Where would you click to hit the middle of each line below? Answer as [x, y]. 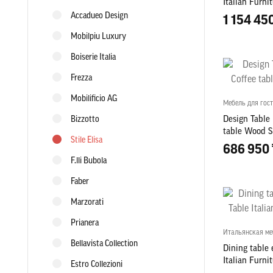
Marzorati [87, 203]
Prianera [84, 223]
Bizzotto [85, 120]
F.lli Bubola [88, 161]
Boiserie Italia [93, 58]
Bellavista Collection [104, 244]
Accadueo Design [99, 16]
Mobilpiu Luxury [98, 37]
